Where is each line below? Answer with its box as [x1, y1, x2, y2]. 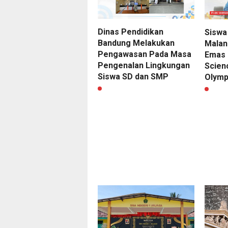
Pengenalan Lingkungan [98, 61, 190, 71]
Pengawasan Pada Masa [98, 49, 191, 60]
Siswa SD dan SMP [98, 72, 168, 82]
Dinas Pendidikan [98, 27, 163, 37]
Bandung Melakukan [98, 38, 175, 48]
